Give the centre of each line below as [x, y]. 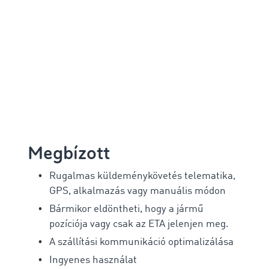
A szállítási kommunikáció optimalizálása [141, 242]
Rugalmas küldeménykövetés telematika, [142, 176]
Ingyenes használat [93, 260]
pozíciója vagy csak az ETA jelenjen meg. [139, 224]
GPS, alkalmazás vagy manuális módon [138, 191]
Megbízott [69, 153]
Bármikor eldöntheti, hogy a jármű [126, 209]
